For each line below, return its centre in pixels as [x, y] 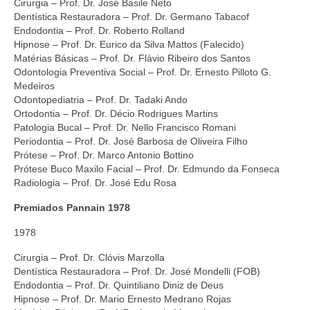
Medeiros [34, 85]
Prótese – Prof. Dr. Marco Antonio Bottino [104, 155]
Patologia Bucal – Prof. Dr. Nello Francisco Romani [125, 127]
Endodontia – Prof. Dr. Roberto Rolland [99, 30]
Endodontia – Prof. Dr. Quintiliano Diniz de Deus [119, 285]
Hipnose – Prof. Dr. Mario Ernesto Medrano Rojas [122, 299]
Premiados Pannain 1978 [72, 207]
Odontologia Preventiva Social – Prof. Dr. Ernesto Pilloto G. [143, 72]
